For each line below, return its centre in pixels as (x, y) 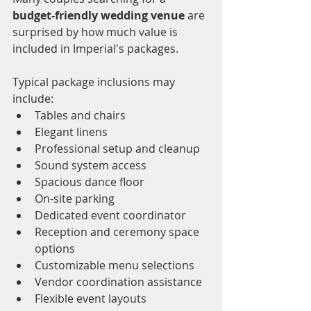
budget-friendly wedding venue (99, 16)
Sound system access (91, 166)
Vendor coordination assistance (118, 282)
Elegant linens (71, 132)
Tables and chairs (80, 116)
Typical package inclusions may (95, 82)
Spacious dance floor (90, 182)
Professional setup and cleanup (117, 149)
